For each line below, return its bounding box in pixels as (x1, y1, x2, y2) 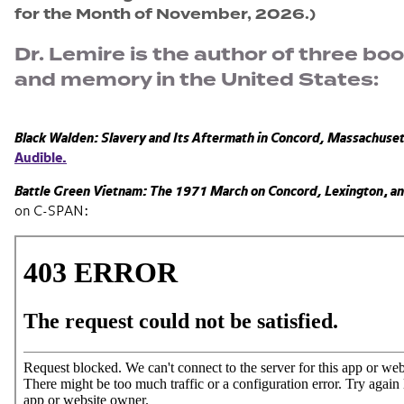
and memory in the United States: (14, 67, 379, 93)
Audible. (14, 151, 67, 165)
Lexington (325, 185, 383, 198)
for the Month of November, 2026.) (14, 4, 316, 24)
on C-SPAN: (14, 205, 88, 218)
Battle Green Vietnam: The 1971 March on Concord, (14, 185, 322, 198)
